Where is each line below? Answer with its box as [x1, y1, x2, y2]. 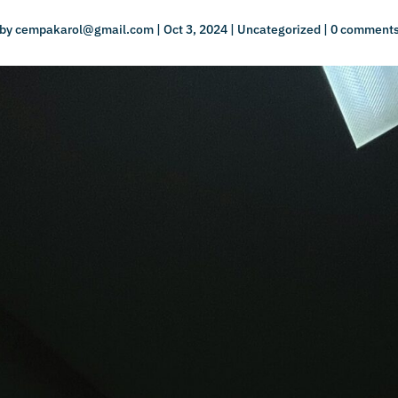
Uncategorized [236, 20, 321, 37]
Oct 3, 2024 [163, 20, 227, 37]
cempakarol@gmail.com [14, 20, 154, 37]
